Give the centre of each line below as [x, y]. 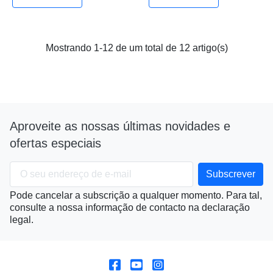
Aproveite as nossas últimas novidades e [120, 126]
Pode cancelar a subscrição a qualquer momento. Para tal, [136, 196]
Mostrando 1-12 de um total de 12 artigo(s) [136, 48]
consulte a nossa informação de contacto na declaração [130, 208]
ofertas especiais [55, 144]
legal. [22, 220]
